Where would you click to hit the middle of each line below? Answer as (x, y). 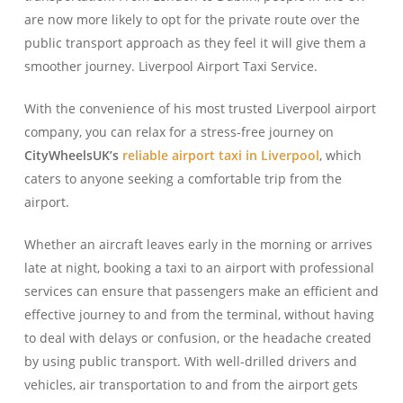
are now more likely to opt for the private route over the (192, 19)
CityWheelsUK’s (71, 155)
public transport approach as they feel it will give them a (195, 43)
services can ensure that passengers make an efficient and (201, 291)
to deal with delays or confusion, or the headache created (197, 338)
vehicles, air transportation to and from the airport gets (191, 385)
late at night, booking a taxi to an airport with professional (199, 268)
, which (340, 155)
